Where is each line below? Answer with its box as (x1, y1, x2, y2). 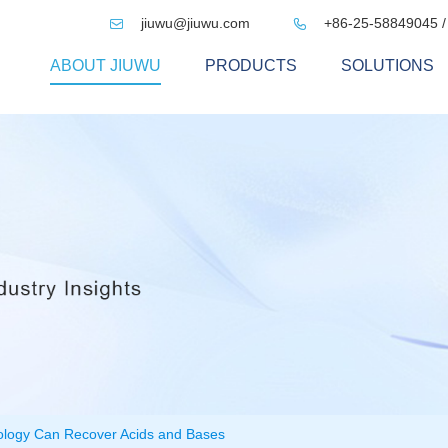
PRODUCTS (205, 57, 297, 74)
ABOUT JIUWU (50, 57, 161, 74)
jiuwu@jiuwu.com (137, 15, 254, 31)
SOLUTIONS (341, 57, 434, 74)
